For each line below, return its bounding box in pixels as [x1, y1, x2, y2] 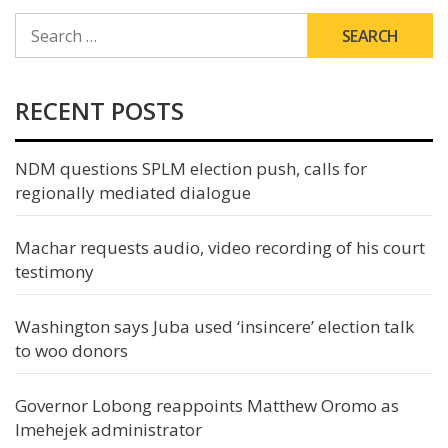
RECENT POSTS [15, 94, 184, 127]
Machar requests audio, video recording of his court [15, 236, 425, 259]
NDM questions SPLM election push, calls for [15, 157, 367, 180]
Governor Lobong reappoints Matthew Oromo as [15, 394, 399, 417]
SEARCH [14, 12, 67, 31]
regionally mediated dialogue [15, 181, 251, 204]
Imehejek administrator [15, 418, 202, 441]
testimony [15, 260, 94, 283]
